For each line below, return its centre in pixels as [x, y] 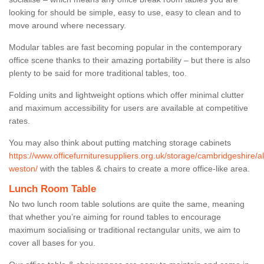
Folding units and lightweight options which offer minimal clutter [126, 95]
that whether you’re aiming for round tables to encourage [115, 217]
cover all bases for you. [53, 242]
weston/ [23, 168]
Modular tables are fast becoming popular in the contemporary [125, 47]
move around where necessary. [69, 25]
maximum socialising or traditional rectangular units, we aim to [125, 230]
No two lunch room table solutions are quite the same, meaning [127, 204]
